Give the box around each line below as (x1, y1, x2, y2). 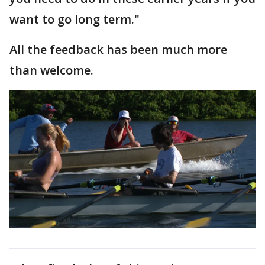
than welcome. (9, 62, 96, 78)
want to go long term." (9, 11, 140, 27)
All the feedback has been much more (9, 41, 227, 57)
